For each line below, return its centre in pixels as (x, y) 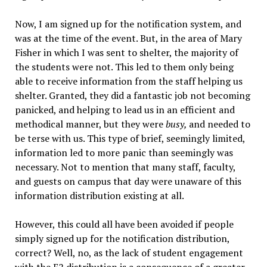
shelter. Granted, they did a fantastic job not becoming (132, 96)
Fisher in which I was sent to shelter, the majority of (126, 53)
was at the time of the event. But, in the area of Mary (128, 38)
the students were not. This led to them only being (124, 67)
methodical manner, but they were (90, 124)
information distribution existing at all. (100, 196)
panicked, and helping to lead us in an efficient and (125, 110)
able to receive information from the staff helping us (128, 81)
